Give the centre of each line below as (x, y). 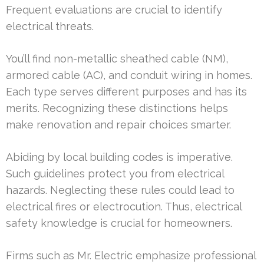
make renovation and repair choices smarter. (118, 125)
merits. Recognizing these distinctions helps (117, 108)
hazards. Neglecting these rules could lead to (120, 190)
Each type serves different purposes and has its (126, 92)
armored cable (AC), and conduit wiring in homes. (129, 75)
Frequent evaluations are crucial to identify (114, 10)
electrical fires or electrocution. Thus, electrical (124, 207)
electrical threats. (50, 27)
